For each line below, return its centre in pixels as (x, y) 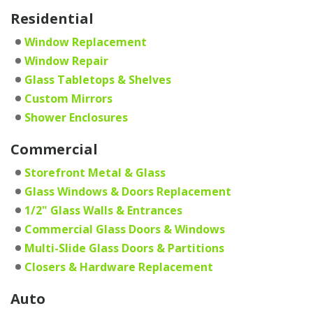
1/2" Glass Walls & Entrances (103, 211)
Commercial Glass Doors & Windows (125, 230)
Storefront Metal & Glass (95, 173)
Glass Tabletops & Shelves (98, 80)
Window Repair (66, 61)
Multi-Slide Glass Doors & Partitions (124, 248)
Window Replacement (86, 42)
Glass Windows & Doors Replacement (128, 192)
